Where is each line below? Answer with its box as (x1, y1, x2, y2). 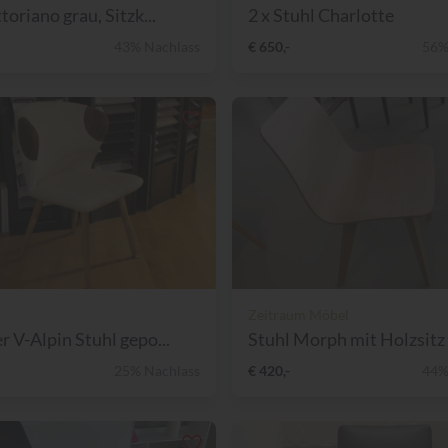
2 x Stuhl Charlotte (248, 3, 394, 26)
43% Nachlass (114, 37, 200, 55)
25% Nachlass (114, 361, 200, 379)
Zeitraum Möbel (248, 305, 349, 323)
